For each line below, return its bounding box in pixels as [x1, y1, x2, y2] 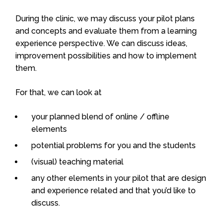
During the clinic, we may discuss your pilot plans [15, 13, 195, 23]
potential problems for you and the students [31, 140, 196, 150]
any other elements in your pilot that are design [31, 173, 206, 183]
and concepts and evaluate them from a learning [15, 26, 197, 36]
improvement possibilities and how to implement [15, 51, 197, 60]
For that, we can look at [15, 87, 102, 97]
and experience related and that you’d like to [31, 185, 196, 195]
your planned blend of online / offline [31, 111, 169, 121]
